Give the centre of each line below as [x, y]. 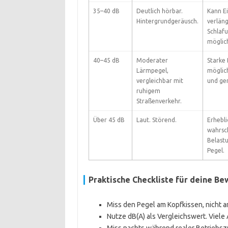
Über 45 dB [109, 120]
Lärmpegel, [152, 70]
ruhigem [148, 91]
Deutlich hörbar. [159, 11]
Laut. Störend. [156, 120]
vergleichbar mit [160, 81]
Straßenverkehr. [159, 101]
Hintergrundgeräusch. [167, 21]
